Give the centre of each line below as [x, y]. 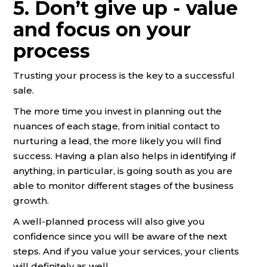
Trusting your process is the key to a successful [124, 75]
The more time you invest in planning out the [117, 111]
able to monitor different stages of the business [123, 185]
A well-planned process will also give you [109, 221]
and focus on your [102, 29]
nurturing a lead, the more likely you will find [117, 141]
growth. [31, 200]
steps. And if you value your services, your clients [126, 251]
